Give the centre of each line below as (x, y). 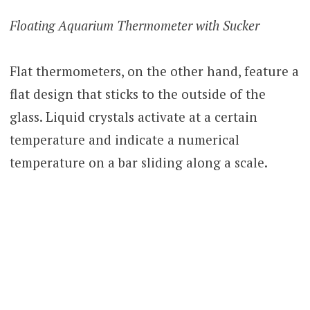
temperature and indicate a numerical (124, 139)
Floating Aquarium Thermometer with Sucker (134, 25)
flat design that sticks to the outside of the (137, 93)
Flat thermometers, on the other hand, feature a (154, 71)
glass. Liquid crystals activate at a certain (133, 116)
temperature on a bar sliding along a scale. (138, 162)
